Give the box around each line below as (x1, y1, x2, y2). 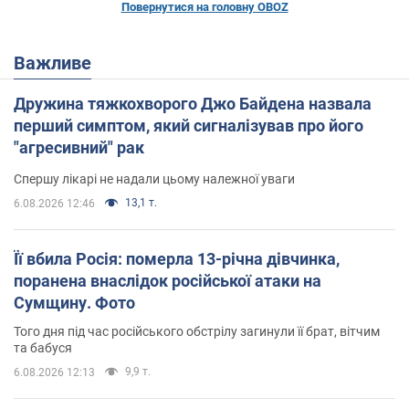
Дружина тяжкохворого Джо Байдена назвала (14, 94, 372, 114)
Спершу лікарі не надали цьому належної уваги (14, 172, 295, 187)
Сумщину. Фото (14, 293, 135, 313)
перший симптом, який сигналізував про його (14, 116, 363, 136)
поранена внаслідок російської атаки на (14, 271, 321, 291)
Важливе (26, 52, 91, 75)
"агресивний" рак (14, 138, 144, 158)
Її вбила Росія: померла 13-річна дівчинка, (14, 249, 340, 269)
